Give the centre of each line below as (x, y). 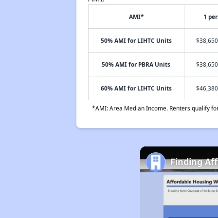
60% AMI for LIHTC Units (136, 88)
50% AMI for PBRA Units (136, 64)
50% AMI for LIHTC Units (136, 40)
